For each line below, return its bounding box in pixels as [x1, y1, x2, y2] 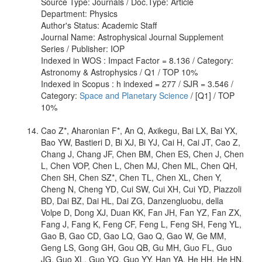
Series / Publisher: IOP [41, 42, 125, 54]
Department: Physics [41, 7, 118, 19]
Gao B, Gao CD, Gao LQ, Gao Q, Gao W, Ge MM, [41, 229, 226, 242]
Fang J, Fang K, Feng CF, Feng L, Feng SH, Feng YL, [41, 218, 242, 230]
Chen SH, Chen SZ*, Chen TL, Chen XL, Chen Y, [41, 171, 222, 183]
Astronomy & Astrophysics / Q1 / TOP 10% [41, 65, 198, 78]
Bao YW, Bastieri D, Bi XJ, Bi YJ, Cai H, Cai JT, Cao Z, [41, 136, 240, 148]
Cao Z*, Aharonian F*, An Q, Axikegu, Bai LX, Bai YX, [41, 124, 237, 136]
